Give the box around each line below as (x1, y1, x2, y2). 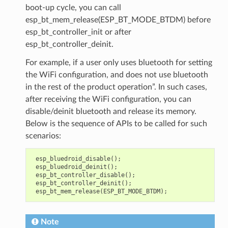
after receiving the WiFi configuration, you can (25, 95, 191, 103)
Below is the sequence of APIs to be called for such (25, 119, 207, 128)
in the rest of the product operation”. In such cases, (25, 82, 207, 91)
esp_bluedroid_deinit (35, 163, 107, 170)
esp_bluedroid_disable (35, 155, 110, 162)
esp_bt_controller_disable (35, 171, 125, 179)
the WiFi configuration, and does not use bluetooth (25, 70, 208, 79)
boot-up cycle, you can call (25, 3, 121, 12)
